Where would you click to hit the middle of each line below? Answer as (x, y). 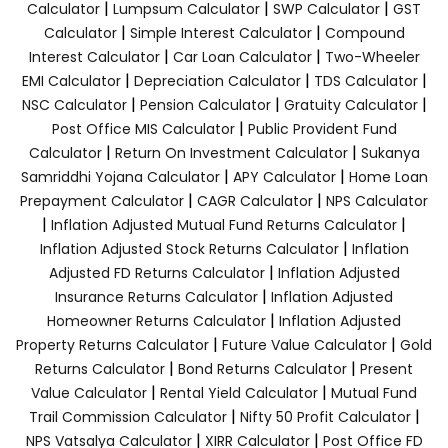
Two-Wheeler (372, 56)
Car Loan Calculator (242, 56)
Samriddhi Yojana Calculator (120, 176)
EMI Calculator (71, 80)
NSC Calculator (74, 104)
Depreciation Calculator (217, 80)
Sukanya (390, 152)
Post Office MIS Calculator (143, 128)
